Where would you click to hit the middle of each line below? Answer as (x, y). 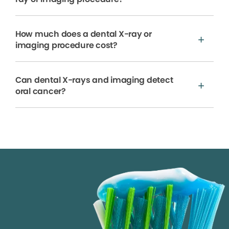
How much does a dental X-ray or (84, 34)
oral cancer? (41, 91)
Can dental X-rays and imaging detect (94, 80)
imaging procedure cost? (66, 45)
